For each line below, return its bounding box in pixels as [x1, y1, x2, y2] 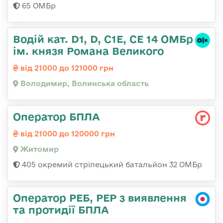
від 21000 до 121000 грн [18, 64, 113, 73]
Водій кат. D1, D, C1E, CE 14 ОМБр [13, 33, 193, 45]
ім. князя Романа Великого [13, 45, 164, 57]
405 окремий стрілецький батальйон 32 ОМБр [20, 160, 202, 169]
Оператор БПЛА [13, 111, 100, 123]
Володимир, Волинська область [18, 79, 149, 88]
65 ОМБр [20, 1, 56, 10]
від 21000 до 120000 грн [18, 129, 115, 138]
